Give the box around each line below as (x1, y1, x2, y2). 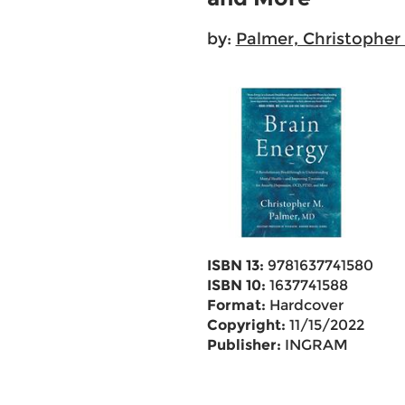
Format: (206, 297, 266, 314)
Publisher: (206, 336, 281, 353)
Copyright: (206, 316, 286, 334)
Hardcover (265, 297, 344, 314)
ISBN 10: (206, 277, 266, 294)
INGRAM (280, 336, 348, 353)
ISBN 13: (206, 257, 264, 274)
